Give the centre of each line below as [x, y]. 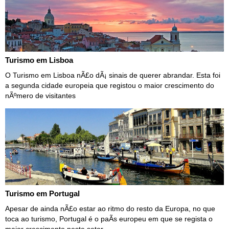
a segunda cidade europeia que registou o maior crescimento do [110, 85]
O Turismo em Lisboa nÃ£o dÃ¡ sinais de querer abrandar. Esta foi [113, 75]
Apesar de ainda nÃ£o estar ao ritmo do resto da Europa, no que [110, 208]
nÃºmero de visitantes [40, 95]
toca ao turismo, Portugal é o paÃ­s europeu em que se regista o [109, 219]
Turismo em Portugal [42, 193]
